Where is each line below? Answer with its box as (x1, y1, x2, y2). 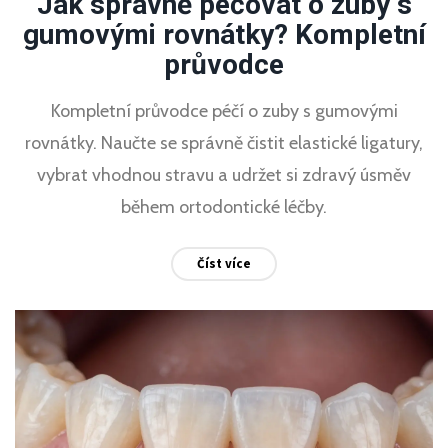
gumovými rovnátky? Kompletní (22, 18, 426, 52)
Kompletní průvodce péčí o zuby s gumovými (50, 100, 398, 123)
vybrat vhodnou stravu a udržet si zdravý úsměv (37, 164, 411, 187)
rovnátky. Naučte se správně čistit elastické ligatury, (25, 132, 423, 155)
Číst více (197, 255, 251, 273)
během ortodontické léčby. (121, 196, 327, 219)
